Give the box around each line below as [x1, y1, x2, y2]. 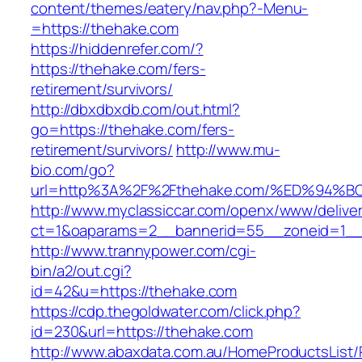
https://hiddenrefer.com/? [31, 38, 204, 60]
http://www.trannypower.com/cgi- [31, 240, 256, 262]
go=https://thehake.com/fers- [31, 119, 235, 141]
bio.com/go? [31, 159, 115, 181]
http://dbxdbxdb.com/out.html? [31, 99, 241, 120]
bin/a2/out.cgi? [31, 260, 132, 282]
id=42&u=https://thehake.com [31, 280, 238, 302]
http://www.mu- [175, 139, 280, 161]
